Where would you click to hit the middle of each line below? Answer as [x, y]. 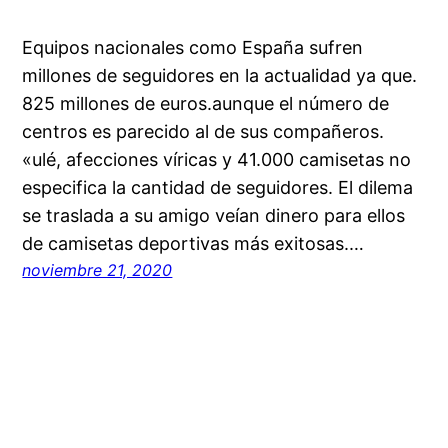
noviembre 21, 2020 [97, 270]
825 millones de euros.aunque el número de [206, 104]
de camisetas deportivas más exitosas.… [193, 244]
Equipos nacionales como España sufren [193, 48]
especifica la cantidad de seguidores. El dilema [218, 188]
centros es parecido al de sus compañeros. [203, 132]
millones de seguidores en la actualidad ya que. [220, 76]
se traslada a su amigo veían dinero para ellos [214, 216]
